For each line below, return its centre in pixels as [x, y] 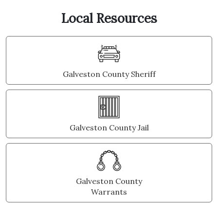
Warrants [109, 192]
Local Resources [109, 18]
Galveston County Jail [109, 127]
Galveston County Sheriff [109, 74]
